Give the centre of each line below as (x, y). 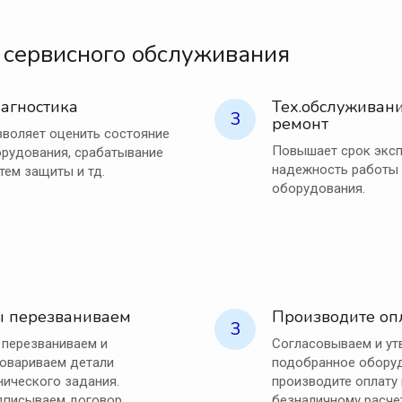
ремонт (300, 124)
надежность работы (335, 170)
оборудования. (319, 189)
